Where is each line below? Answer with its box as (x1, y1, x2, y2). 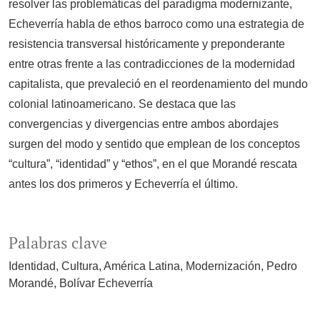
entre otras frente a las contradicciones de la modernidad (9, 58, 295, 71)
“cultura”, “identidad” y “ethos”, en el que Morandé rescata (9, 158, 297, 171)
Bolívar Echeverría (59, 277, 153, 290)
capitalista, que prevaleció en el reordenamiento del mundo (9, 78, 308, 91)
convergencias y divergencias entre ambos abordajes (9, 118, 279, 131)
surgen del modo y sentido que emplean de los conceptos (9, 138, 300, 151)
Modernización (186, 260, 261, 273)
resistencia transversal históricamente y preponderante (9, 38, 285, 51)
